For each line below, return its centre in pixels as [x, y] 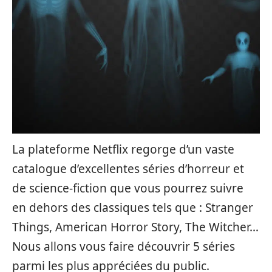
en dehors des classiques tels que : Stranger [133, 208]
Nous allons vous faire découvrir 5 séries [124, 246]
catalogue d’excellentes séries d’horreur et [128, 169]
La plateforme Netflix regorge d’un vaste [123, 149]
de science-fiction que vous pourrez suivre [128, 188]
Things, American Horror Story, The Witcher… [135, 227]
